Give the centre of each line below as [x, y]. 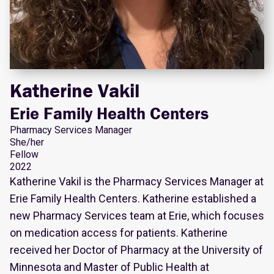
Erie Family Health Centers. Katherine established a [133, 198]
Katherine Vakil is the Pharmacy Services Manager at [137, 181]
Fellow [24, 154]
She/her [27, 142]
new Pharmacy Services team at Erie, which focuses [137, 215]
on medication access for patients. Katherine [119, 232]
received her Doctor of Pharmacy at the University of [136, 250]
